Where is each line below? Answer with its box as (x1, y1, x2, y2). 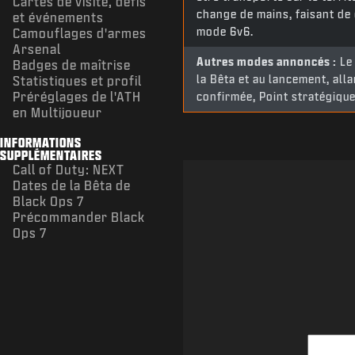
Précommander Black (13, 209, 145, 223)
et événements (13, 10, 104, 24)
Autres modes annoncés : (196, 55, 337, 68)
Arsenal (13, 41, 61, 55)
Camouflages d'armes (13, 25, 147, 40)
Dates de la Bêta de (13, 177, 131, 192)
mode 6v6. (196, 25, 254, 38)
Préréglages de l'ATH (13, 89, 141, 103)
